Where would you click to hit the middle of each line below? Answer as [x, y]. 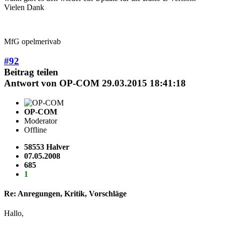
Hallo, [14, 213]
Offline [35, 130]
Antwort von [32, 83]
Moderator [41, 121]
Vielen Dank [24, 8]
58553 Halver [47, 147]
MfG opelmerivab [32, 42]
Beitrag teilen [31, 72]
